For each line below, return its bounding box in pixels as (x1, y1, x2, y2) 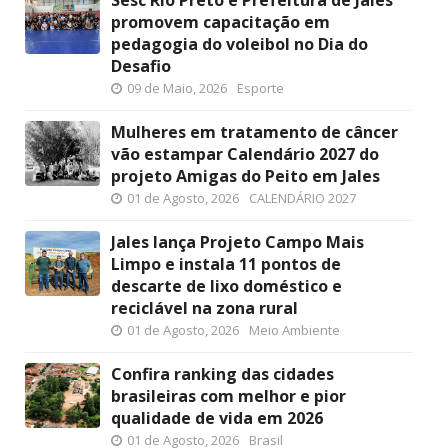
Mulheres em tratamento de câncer (111, 121, 398, 143)
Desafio (111, 55, 171, 77)
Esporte (237, 79, 284, 97)
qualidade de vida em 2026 (111, 407, 323, 429)
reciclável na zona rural (111, 297, 298, 319)
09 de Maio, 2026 (127, 79, 227, 97)
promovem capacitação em (111, 11, 330, 33)
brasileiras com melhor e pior (111, 385, 346, 407)
